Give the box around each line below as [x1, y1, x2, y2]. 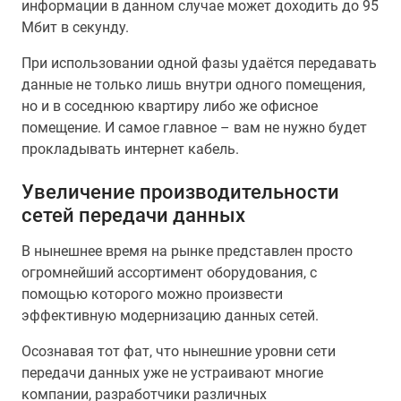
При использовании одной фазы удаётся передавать [21, 55, 377, 72]
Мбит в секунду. [21, 19, 129, 36]
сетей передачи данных [21, 203, 245, 226]
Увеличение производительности [21, 180, 339, 203]
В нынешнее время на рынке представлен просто [21, 243, 353, 260]
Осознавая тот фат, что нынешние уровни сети [21, 343, 336, 360]
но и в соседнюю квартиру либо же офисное [21, 98, 318, 115]
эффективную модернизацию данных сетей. [21, 307, 319, 324]
